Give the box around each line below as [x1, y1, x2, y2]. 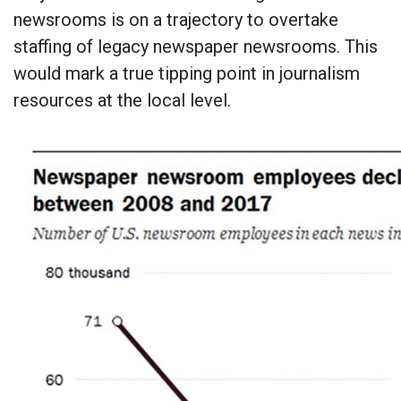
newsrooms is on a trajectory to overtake [13, 9, 338, 31]
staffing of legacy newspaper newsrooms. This [13, 36, 378, 58]
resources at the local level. [13, 90, 231, 112]
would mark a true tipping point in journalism [13, 63, 360, 85]
